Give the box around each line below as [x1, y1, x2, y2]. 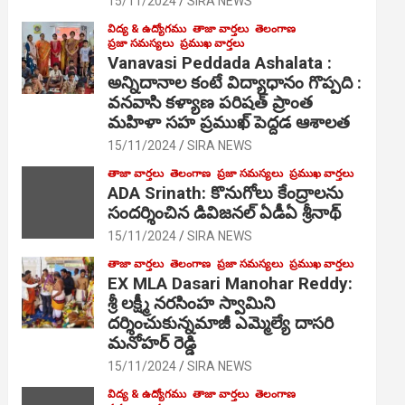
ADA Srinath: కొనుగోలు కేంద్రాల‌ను [108, 182, 344, 203]
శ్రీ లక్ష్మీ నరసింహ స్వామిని [108, 292, 276, 314]
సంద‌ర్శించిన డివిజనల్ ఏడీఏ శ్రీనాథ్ [108, 202, 342, 223]
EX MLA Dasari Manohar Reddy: [108, 272, 353, 294]
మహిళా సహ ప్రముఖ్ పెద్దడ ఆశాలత [108, 111, 351, 133]
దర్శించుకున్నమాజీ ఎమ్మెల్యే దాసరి [108, 312, 334, 334]
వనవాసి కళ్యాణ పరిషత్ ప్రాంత [108, 91, 314, 113]
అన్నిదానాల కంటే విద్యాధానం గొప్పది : [108, 71, 363, 93]
